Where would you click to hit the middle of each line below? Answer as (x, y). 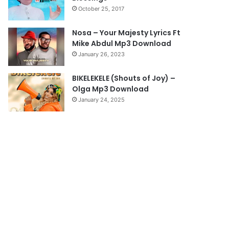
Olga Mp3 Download (111, 89)
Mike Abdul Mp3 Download (122, 43)
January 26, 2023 (102, 54)
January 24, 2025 (102, 100)
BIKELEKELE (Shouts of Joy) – (124, 78)
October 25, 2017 (101, 9)
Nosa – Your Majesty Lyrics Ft (127, 33)
